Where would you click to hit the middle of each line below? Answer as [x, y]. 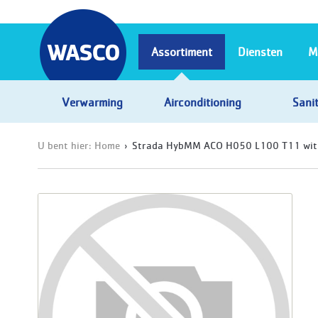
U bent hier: [66, 145]
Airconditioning [202, 102]
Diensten [260, 51]
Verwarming [93, 102]
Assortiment [182, 51]
